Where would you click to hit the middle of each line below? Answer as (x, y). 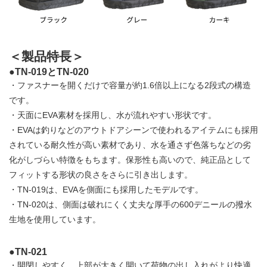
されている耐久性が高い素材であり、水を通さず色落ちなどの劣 (130, 145)
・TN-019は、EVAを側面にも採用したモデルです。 (106, 190)
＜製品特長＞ (46, 57)
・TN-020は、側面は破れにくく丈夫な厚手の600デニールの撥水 (131, 205)
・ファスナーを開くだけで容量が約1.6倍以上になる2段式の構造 (130, 86)
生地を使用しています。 (55, 220)
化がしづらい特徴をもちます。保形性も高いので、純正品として (130, 160)
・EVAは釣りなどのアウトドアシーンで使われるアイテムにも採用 (133, 130)
